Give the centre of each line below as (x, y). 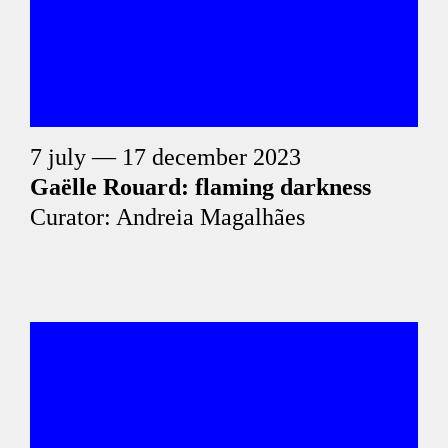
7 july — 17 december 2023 (165, 157)
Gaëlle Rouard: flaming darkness (200, 187)
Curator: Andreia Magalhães (167, 217)
